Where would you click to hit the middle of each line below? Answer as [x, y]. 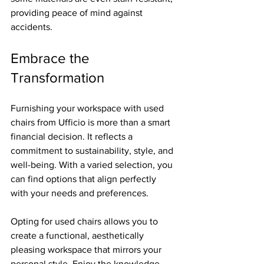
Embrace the [52, 58]
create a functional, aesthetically [78, 235]
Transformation [57, 77]
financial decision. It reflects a [73, 136]
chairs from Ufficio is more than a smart [92, 122]
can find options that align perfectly [85, 179]
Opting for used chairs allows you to [85, 221]
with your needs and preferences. [80, 193]
